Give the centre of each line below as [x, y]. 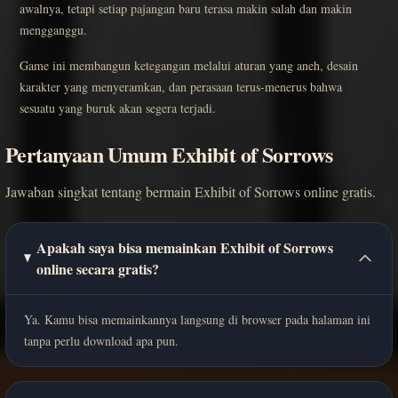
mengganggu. [53, 29]
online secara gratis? [98, 268]
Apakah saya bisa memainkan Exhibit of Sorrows [185, 247]
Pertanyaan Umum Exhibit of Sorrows [169, 154]
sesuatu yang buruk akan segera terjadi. [118, 107]
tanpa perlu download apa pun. [101, 340]
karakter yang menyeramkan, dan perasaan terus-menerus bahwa [181, 86]
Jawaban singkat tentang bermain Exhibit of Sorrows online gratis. [191, 191]
